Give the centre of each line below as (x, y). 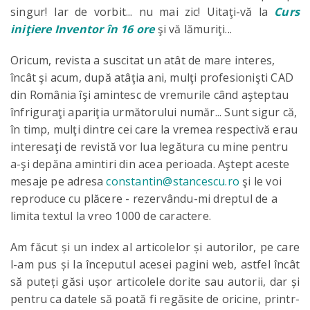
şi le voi (261, 181)
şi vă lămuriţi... (193, 29)
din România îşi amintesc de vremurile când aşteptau (150, 95)
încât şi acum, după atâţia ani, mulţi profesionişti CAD (152, 77)
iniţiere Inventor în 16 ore (83, 29)
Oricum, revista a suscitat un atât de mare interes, (143, 60)
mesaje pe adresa (58, 181)
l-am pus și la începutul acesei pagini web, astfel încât (155, 264)
